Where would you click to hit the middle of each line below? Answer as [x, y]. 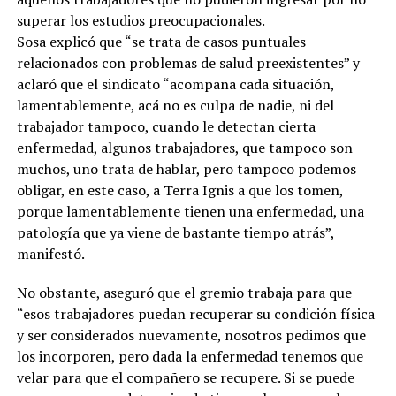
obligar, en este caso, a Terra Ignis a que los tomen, [179, 190]
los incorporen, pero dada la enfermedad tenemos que [190, 357]
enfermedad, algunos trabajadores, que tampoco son [184, 148]
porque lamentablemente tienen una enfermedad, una [190, 212]
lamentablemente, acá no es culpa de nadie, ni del [175, 106]
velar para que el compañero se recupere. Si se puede [185, 378]
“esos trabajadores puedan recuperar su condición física [195, 314]
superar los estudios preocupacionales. [141, 21]
